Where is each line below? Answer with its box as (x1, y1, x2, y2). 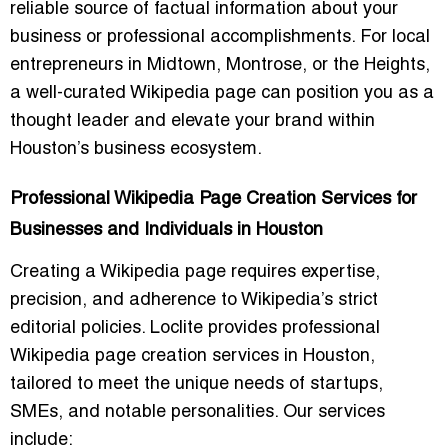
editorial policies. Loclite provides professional (10, 319, 380, 337)
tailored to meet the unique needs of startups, (10, 375, 383, 393)
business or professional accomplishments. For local (10, 28, 430, 46)
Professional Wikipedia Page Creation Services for (10, 190, 417, 208)
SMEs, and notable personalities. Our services (10, 403, 385, 421)
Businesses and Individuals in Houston (10, 221, 323, 239)
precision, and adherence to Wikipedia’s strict (10, 291, 378, 309)
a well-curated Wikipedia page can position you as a (10, 84, 434, 102)
